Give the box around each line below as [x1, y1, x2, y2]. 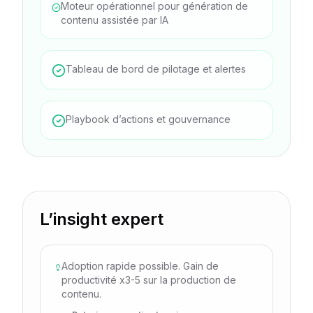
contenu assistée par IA [61, 14, 169, 26]
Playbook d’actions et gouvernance [66, 113, 231, 125]
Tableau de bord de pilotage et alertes [66, 63, 246, 75]
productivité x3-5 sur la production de [61, 274, 237, 286]
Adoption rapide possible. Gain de [61, 260, 219, 272]
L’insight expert [40, 209, 163, 229]
